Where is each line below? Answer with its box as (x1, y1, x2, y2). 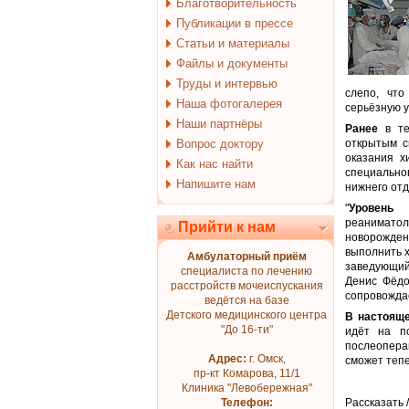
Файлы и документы (176, 57, 288, 70)
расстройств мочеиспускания (170, 279, 323, 292)
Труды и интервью (176, 77, 278, 90)
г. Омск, (246, 352, 286, 365)
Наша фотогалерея (176, 97, 282, 110)
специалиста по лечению (181, 265, 312, 278)
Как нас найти (176, 157, 253, 171)
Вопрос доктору (176, 137, 264, 151)
